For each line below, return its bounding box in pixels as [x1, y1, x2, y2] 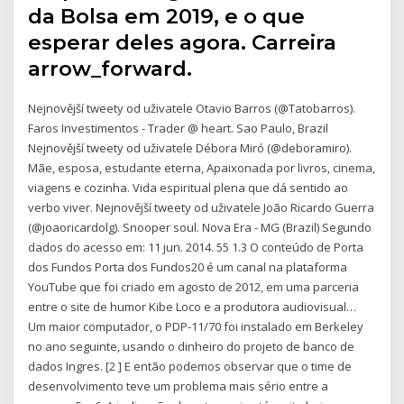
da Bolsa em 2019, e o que [28, 4, 306, 30]
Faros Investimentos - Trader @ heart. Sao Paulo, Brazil [28, 120, 329, 137]
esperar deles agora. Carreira [28, 30, 337, 56]
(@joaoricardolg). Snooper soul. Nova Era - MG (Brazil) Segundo [28, 219, 372, 236]
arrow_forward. [28, 56, 193, 82]
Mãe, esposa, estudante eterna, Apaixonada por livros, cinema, [28, 160, 376, 177]
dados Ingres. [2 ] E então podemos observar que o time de [28, 358, 353, 375]
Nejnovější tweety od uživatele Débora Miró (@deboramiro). [28, 140, 353, 157]
